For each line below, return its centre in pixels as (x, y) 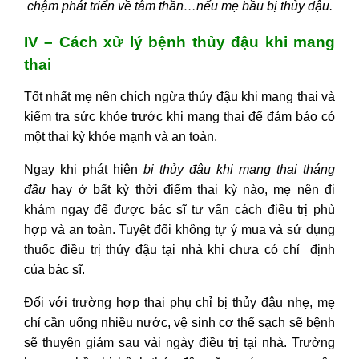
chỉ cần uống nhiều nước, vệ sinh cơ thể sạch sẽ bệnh (179, 323)
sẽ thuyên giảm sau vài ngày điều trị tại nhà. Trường (179, 343)
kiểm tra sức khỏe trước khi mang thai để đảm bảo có (179, 117)
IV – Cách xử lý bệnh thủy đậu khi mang (179, 42)
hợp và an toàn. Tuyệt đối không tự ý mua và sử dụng (179, 230)
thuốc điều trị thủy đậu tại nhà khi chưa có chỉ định (179, 250)
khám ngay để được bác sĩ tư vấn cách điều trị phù (179, 210)
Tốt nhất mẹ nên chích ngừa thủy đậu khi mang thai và (179, 97)
